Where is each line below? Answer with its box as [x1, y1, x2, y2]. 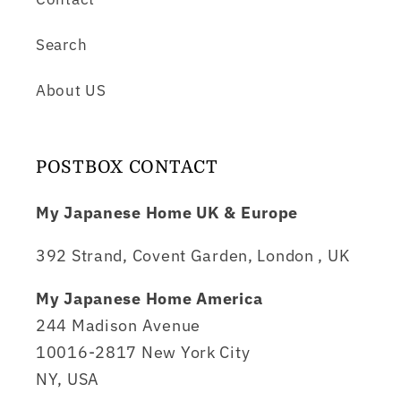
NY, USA [36, 368, 100, 389]
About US [36, 80, 107, 100]
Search [36, 34, 88, 55]
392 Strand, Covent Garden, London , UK [36, 244, 350, 266]
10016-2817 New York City [36, 341, 251, 363]
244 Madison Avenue [36, 314, 200, 336]
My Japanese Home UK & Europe [36, 201, 299, 223]
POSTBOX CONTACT [36, 157, 218, 177]
